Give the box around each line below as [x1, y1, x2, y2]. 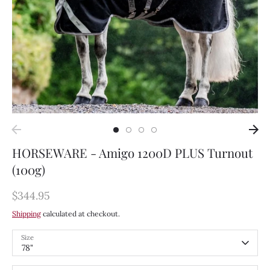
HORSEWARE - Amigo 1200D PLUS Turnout [12, 145, 253, 162]
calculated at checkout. [41, 209, 120, 219]
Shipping [12, 209, 41, 219]
